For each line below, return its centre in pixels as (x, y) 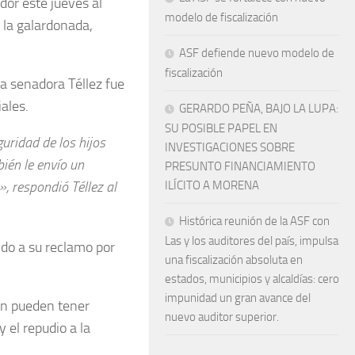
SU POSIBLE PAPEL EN (221, 128)
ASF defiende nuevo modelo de (257, 53)
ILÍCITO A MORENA (212, 185)
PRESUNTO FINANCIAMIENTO (240, 166)
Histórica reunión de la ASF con (254, 221)
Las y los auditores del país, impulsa (252, 240)
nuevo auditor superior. (222, 317)
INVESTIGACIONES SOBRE (230, 147)
